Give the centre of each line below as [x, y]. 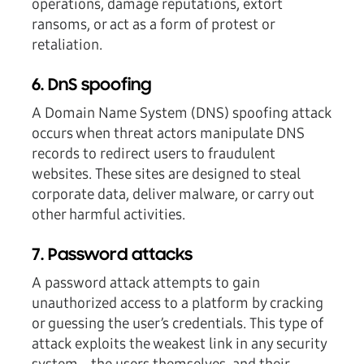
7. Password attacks [112, 256]
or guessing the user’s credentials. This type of [178, 324]
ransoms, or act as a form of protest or [153, 25]
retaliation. [67, 45]
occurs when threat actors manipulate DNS [168, 134]
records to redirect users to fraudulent [154, 154]
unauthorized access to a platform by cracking [178, 303]
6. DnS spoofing [91, 87]
